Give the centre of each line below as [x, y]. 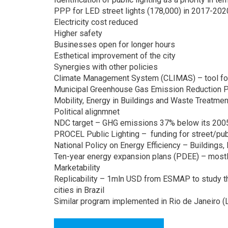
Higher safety [78, 33]
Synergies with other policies [106, 67]
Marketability [77, 167]
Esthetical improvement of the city [115, 55]
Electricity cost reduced [96, 22]
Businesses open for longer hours [115, 44]
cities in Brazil [79, 190]
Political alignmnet [87, 111]
